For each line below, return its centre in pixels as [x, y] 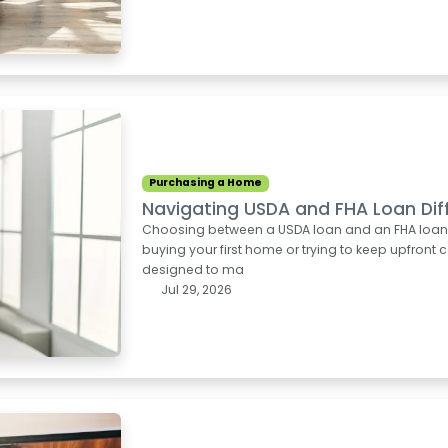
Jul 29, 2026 [194, 289]
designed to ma [193, 269]
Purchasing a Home [206, 183]
